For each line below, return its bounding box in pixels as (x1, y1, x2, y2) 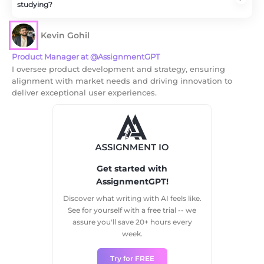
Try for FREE (110, 253, 154, 263)
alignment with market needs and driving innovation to (12, 75, 232, 85)
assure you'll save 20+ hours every (72, 217, 192, 226)
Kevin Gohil (41, 29, 90, 41)
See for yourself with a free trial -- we (68, 205, 196, 214)
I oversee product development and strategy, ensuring (12, 64, 225, 74)
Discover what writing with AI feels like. (62, 193, 202, 203)
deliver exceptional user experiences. (12, 87, 157, 97)
